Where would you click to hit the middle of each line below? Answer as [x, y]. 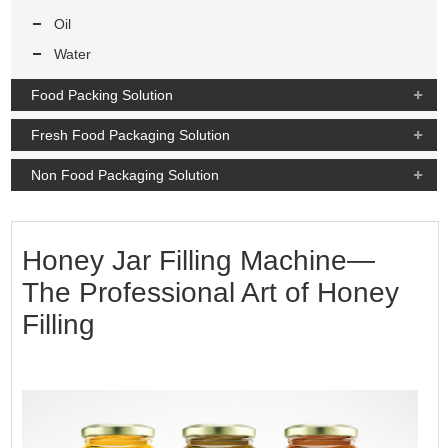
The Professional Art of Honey [211, 292]
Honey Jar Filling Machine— [199, 260]
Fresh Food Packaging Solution [131, 134]
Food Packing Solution [102, 94]
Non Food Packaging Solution [125, 174]
